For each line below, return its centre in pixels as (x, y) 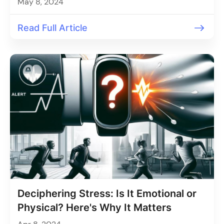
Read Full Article (52, 28)
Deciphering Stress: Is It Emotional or (107, 193)
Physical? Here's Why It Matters (94, 207)
